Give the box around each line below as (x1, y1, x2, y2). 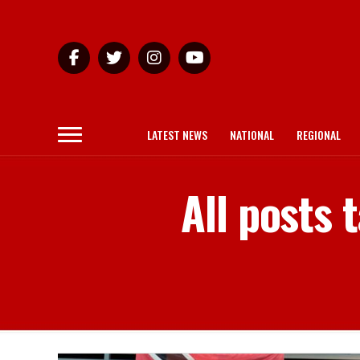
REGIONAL (297, 126, 341, 143)
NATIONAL (230, 126, 274, 143)
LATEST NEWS (147, 126, 207, 143)
